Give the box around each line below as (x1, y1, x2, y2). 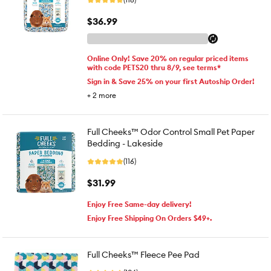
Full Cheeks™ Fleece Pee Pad (87, 249, 200, 260)
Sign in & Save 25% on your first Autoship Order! (87, 77, 255, 86)
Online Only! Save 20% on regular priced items (87, 54, 249, 63)
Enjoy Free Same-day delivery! (87, 200, 192, 209)
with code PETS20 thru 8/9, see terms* (87, 63, 221, 72)
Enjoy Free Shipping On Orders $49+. (87, 214, 212, 223)
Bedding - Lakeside (87, 138, 163, 149)
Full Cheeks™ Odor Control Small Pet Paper (87, 126, 255, 137)
